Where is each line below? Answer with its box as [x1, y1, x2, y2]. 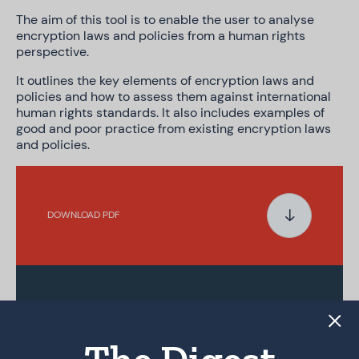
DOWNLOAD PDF [47, 208, 119, 222]
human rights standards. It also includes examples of [16, 103, 325, 121]
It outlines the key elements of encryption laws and [16, 71, 314, 89]
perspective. [16, 42, 89, 60]
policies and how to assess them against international [16, 87, 331, 105]
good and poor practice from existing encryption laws [16, 119, 331, 137]
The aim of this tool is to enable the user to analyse [16, 10, 314, 28]
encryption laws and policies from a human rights [16, 26, 305, 44]
